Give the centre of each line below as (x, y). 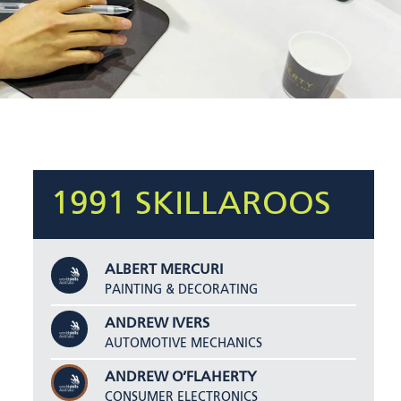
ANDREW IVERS (158, 324)
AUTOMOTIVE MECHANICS (184, 343)
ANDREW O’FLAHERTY (181, 377)
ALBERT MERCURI (164, 270)
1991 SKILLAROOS (192, 204)
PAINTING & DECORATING (182, 290)
